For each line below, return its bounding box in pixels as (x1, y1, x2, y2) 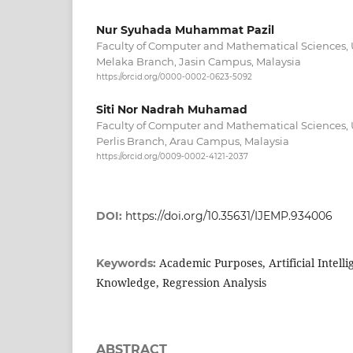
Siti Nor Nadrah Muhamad (96, 102, 247, 117)
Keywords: (96, 256, 159, 270)
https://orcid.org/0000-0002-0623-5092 (96, 72, 252, 83)
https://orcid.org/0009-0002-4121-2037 (96, 150, 248, 162)
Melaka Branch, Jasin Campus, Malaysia (96, 55, 301, 69)
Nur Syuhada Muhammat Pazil (96, 23, 274, 38)
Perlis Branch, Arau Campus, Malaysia (96, 134, 289, 147)
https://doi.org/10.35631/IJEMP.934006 (125, 209, 333, 223)
